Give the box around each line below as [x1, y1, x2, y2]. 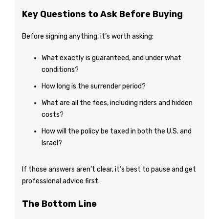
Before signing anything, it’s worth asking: [22, 32, 153, 41]
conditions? [42, 66, 79, 74]
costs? [42, 110, 64, 119]
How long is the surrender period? [42, 82, 146, 90]
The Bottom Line [22, 198, 97, 209]
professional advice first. [22, 177, 100, 185]
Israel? [42, 139, 62, 147]
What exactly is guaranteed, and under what [42, 54, 181, 62]
